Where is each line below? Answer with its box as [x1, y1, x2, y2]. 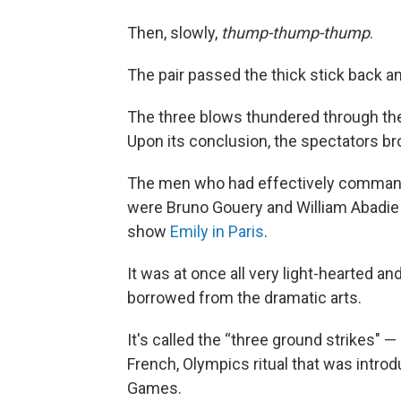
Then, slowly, [127, 23, 221, 42]
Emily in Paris [170, 222, 264, 241]
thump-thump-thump [221, 23, 370, 42]
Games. [127, 379, 182, 397]
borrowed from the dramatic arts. [127, 288, 362, 307]
